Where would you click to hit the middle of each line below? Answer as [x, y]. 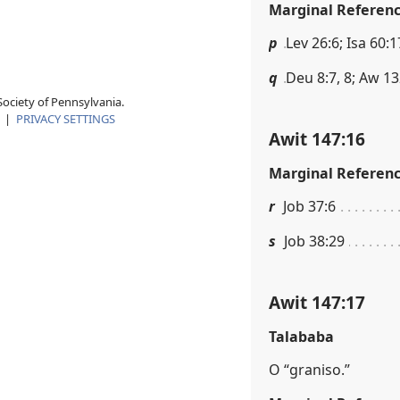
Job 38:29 [314, 241]
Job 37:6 [309, 206]
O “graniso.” [309, 369]
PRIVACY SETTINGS [66, 119]
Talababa [301, 336]
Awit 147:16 [317, 138]
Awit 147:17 [317, 302]
